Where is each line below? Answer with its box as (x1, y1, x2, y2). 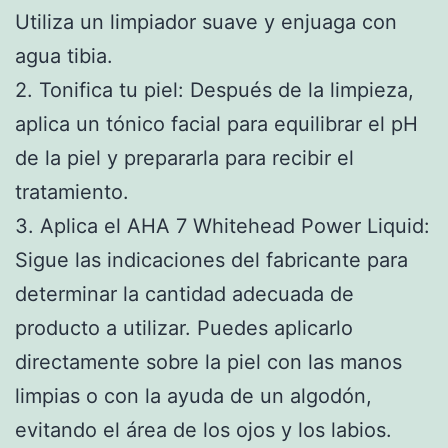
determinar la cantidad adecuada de (15, 281, 354, 306)
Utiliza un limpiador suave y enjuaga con (15, 9, 397, 34)
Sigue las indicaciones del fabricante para (15, 247, 408, 272)
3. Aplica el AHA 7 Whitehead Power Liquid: (15, 213, 430, 238)
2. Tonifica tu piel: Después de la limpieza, (15, 77, 414, 102)
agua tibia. (15, 43, 113, 68)
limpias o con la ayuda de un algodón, (15, 383, 372, 408)
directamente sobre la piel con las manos (15, 349, 402, 374)
